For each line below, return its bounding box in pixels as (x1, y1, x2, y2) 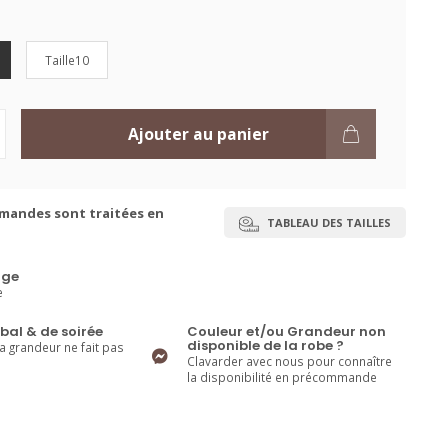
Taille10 (44, 52, 89, 68)
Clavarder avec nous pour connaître (187, 353, 393, 369)
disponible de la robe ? (187, 336, 345, 355)
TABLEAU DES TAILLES (264, 214, 391, 230)
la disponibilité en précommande (187, 369, 378, 385)
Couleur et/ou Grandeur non (187, 322, 387, 341)
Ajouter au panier (127, 123, 269, 145)
